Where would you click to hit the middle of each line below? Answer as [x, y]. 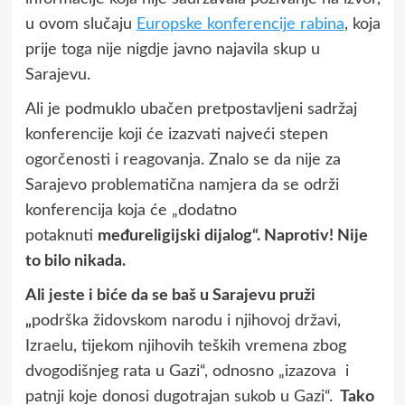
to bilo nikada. [75, 261]
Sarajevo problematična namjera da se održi [182, 185]
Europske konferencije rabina [240, 24]
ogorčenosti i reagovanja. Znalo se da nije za [183, 160]
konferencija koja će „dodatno [131, 210]
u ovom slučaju [80, 24]
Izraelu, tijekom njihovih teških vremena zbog [185, 346]
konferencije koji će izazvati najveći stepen [176, 134]
